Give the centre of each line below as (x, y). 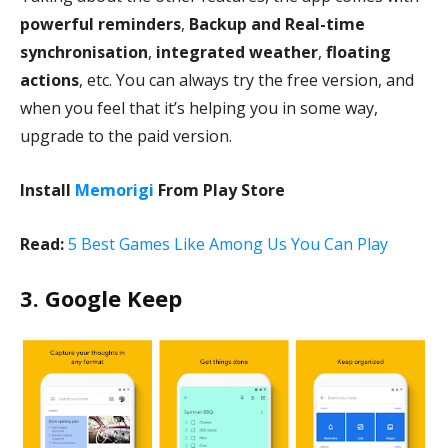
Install (47, 190)
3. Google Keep (101, 298)
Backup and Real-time (277, 24)
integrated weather (237, 52)
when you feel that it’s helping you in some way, (199, 108)
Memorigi (114, 190)
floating (358, 52)
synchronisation (84, 52)
